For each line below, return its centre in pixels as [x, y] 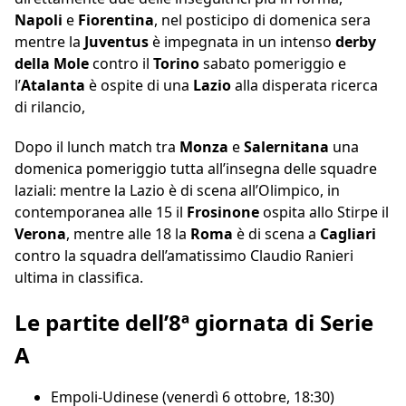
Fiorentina [116, 20]
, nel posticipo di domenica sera [262, 20]
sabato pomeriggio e [275, 64]
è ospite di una [139, 86]
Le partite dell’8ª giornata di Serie [194, 323]
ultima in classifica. [79, 278]
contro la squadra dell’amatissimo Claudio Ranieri [184, 256]
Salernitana [286, 147]
